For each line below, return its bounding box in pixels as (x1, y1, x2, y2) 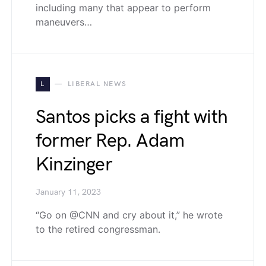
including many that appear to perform (36, 2, 211, 14)
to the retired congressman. (36, 223, 160, 235)
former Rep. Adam (36, 129, 185, 153)
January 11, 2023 (36, 188, 101, 197)
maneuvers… (36, 16, 92, 28)
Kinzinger (36, 153, 112, 176)
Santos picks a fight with (36, 106, 228, 129)
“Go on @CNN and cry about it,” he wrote (36, 209, 223, 221)
